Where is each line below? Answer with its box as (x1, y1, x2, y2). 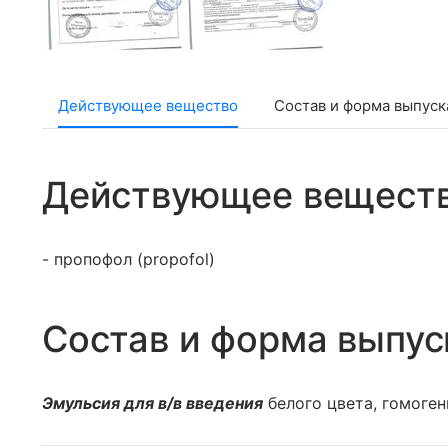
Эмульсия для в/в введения (42, 393, 263, 413)
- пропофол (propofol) (42, 249, 215, 269)
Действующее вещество (58, 96, 238, 115)
